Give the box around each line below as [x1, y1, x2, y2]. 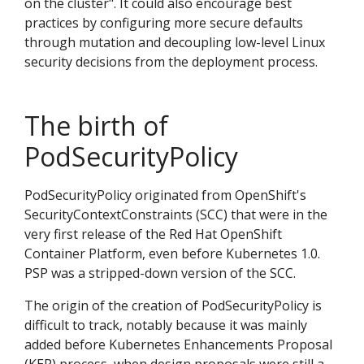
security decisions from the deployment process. [24, 53, 318, 71]
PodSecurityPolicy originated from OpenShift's [24, 186, 306, 204]
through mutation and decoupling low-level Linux [24, 33, 325, 51]
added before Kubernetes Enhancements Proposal [24, 336, 332, 353]
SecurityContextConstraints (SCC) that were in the [24, 206, 327, 223]
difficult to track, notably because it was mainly [24, 316, 307, 334]
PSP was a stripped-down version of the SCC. [24, 264, 296, 282]
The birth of [24, 108, 168, 143]
